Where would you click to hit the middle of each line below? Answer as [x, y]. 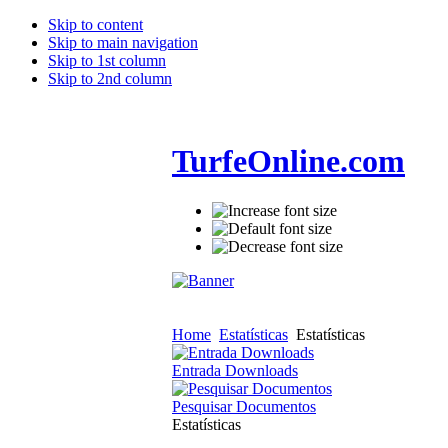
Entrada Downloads [235, 370]
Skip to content [95, 24]
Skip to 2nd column [110, 78]
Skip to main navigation [123, 42]
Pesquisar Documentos [244, 406]
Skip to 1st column [107, 60]
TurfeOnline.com [288, 161]
